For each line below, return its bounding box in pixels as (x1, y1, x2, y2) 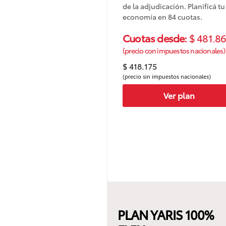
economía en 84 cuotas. (123, 11, 202, 22)
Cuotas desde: (123, 30, 189, 45)
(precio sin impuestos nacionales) (123, 72, 211, 80)
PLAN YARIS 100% (118, 205, 213, 223)
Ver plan (163, 89, 195, 101)
